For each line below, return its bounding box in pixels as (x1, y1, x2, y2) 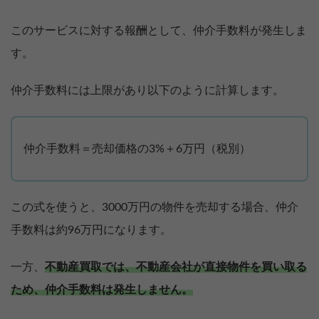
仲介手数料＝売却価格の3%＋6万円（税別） (23, 143, 251, 155)
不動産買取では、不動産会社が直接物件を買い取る (45, 261, 307, 273)
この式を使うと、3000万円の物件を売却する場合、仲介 (11, 202, 298, 214)
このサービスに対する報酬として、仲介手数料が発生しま (11, 25, 307, 37)
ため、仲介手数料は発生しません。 (11, 284, 193, 296)
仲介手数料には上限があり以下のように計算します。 (11, 85, 284, 97)
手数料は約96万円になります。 (11, 224, 172, 236)
